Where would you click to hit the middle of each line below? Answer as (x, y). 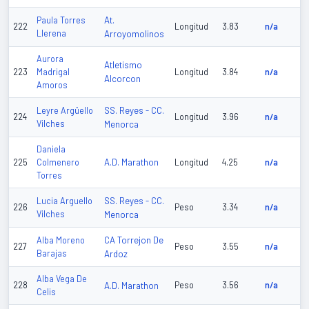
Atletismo (123, 65)
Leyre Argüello (65, 111)
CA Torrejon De (134, 240)
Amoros (52, 85)
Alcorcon (122, 79)
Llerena (51, 33)
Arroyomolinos (134, 34)
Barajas (52, 253)
